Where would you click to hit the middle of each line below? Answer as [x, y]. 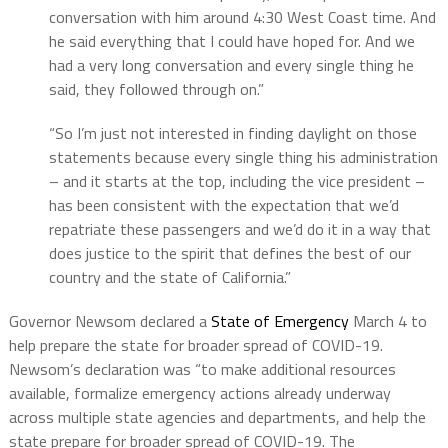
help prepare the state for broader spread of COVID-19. [195, 345]
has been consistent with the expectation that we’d [223, 205]
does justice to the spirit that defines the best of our [229, 253]
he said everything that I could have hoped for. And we [231, 41]
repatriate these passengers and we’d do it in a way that [239, 229]
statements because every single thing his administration [243, 157]
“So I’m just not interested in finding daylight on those [232, 133]
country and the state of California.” [169, 277]
